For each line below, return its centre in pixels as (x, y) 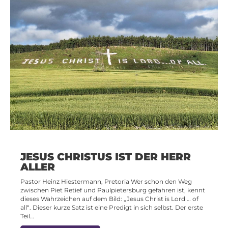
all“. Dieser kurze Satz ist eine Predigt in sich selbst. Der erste (112, 207)
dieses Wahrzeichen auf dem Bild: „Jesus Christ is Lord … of (109, 198)
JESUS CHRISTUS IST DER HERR (106, 156)
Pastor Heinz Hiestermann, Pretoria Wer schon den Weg (106, 181)
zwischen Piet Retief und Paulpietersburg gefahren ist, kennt (113, 190)
